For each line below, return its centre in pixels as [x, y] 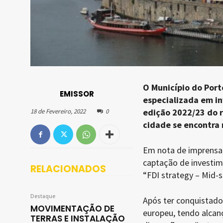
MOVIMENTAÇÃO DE [72, 209]
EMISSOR [77, 94]
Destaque [43, 196]
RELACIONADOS [68, 169]
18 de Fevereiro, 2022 [58, 111]
